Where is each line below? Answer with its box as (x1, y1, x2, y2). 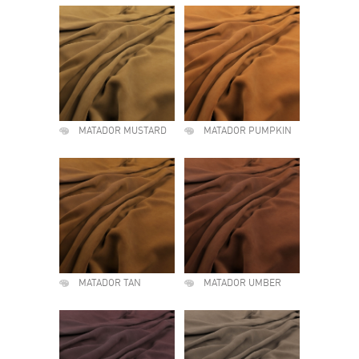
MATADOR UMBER (204, 279, 281, 288)
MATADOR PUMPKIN (204, 127, 292, 136)
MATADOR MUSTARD (79, 127, 167, 136)
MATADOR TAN (79, 279, 141, 288)
